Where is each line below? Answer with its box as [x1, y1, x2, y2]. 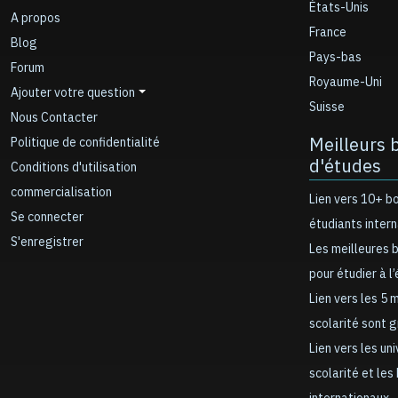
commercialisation [11, 183, 112, 202]
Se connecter [11, 208, 84, 227]
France [309, 23, 346, 42]
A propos [11, 9, 60, 28]
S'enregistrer [11, 233, 84, 251]
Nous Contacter [11, 108, 98, 127]
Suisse [309, 98, 345, 116]
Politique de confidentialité [11, 133, 160, 152]
